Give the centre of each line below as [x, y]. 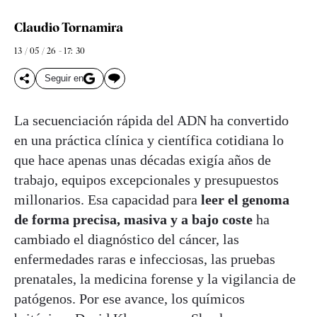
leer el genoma [245, 199]
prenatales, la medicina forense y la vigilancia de [155, 278]
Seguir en [64, 79]
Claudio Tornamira [69, 27]
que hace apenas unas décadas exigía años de [143, 160]
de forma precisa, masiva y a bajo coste [133, 219]
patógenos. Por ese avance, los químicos [129, 298]
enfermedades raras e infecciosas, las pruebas [145, 259]
